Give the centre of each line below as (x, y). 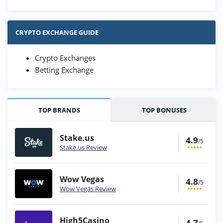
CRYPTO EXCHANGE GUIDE (57, 33)
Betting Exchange (64, 70)
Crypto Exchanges (65, 58)
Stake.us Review (83, 148)
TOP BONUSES (164, 110)
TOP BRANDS (59, 110)
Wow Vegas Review (88, 189)
